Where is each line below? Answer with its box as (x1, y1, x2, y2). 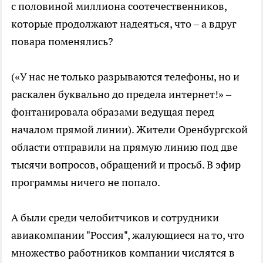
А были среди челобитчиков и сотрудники (11, 210, 219, 224)
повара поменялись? (11, 34, 113, 48)
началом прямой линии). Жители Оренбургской (11, 122, 248, 136)
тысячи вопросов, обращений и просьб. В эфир (11, 157, 241, 171)
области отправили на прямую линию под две (11, 140, 238, 154)
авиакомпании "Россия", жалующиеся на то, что (11, 228, 244, 242)
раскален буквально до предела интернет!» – (11, 87, 231, 101)
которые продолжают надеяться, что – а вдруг (11, 16, 237, 31)
